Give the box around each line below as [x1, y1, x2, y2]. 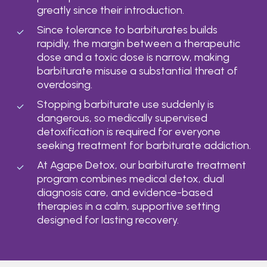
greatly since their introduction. [36, 3, 184, 17]
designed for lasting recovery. [36, 213, 179, 226]
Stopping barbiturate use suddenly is [36, 97, 214, 111]
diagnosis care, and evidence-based [36, 185, 213, 199]
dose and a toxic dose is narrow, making [36, 50, 229, 64]
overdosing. [36, 77, 92, 91]
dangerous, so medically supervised [36, 111, 207, 125]
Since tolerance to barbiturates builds [36, 23, 218, 36]
